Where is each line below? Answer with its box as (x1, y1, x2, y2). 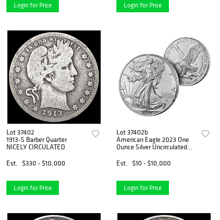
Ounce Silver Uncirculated (116, 142, 188, 152)
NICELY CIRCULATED (6, 142, 65, 152)
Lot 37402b (116, 128, 148, 137)
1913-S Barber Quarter (6, 135, 67, 144)
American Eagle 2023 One (116, 135, 190, 144)
